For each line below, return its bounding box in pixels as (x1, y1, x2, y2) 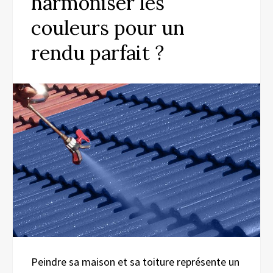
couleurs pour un (31, 15, 185, 40)
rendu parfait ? (31, 40, 164, 65)
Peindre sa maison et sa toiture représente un (31, 255, 239, 269)
